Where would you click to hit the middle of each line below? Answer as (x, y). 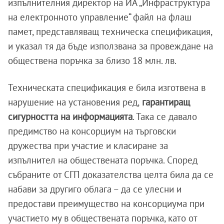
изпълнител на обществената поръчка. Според (103, 160)
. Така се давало (165, 116)
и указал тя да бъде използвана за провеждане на (110, 46)
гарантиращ (165, 102)
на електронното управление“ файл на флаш (100, 17)
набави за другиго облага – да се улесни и (95, 189)
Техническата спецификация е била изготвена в (107, 87)
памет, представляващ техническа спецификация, (110, 31)
